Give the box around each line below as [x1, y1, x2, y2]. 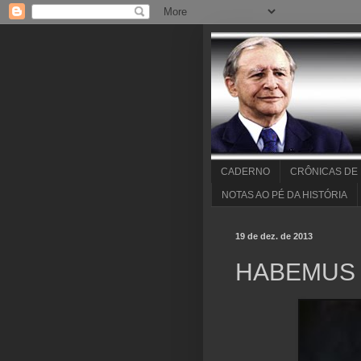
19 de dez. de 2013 [235, 230, 313, 241]
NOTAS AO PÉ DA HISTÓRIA [222, 189, 347, 201]
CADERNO [221, 166, 270, 178]
